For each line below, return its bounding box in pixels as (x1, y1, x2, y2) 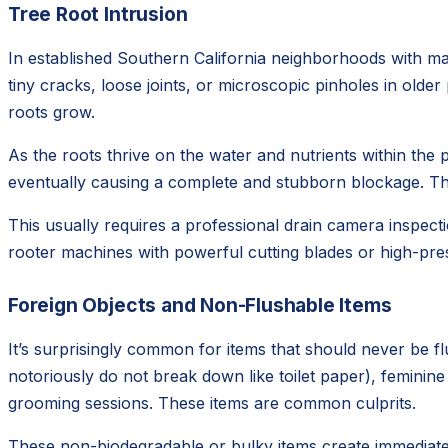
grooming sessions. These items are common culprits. (8, 393, 416, 414)
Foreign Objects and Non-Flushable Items (8, 293, 392, 318)
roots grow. (8, 102, 95, 123)
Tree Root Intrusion (8, 2, 188, 27)
